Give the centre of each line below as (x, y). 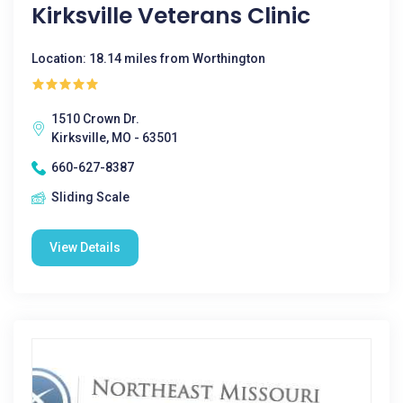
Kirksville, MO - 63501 (115, 138)
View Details (85, 247)
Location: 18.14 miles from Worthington (148, 58)
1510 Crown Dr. (95, 119)
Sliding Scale (90, 197)
